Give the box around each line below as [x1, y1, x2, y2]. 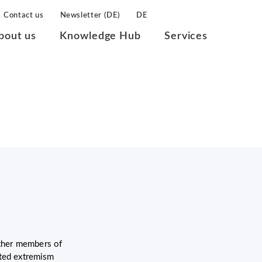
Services [164, 31, 208, 42]
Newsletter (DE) [60, 12, 120, 19]
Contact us [4, 12, 44, 19]
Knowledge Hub [60, 31, 141, 42]
